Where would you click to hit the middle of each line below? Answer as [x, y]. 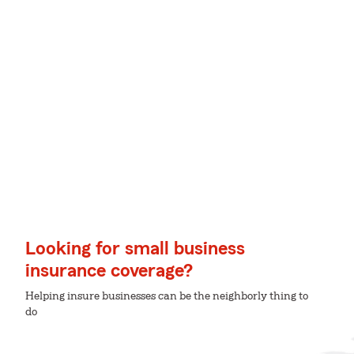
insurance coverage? [109, 271]
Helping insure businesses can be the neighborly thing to [167, 296]
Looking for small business [135, 249]
